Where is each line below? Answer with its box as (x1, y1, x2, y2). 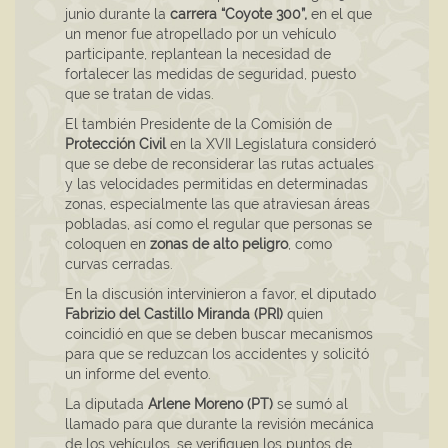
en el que (307, 6, 372, 23)
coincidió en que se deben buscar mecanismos (65, 326, 373, 343)
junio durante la (65, 6, 170, 23)
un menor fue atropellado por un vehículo (65, 26, 336, 43)
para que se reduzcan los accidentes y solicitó (65, 346, 369, 363)
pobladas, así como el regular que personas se (65, 216, 372, 233)
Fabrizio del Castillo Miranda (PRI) (65, 306, 283, 323)
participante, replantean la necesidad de (65, 46, 331, 63)
